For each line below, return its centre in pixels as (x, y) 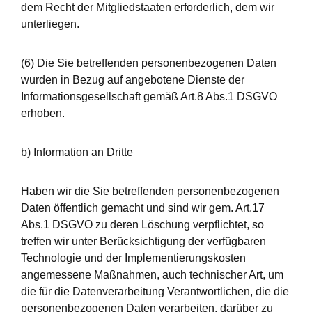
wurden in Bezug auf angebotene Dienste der (133, 80)
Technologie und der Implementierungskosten (133, 258)
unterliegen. (50, 24)
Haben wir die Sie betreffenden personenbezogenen (150, 191)
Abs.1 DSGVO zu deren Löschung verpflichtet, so (142, 225)
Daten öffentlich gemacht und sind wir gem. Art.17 (143, 208)
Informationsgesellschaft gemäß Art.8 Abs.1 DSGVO (149, 96)
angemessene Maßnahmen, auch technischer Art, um (152, 275)
